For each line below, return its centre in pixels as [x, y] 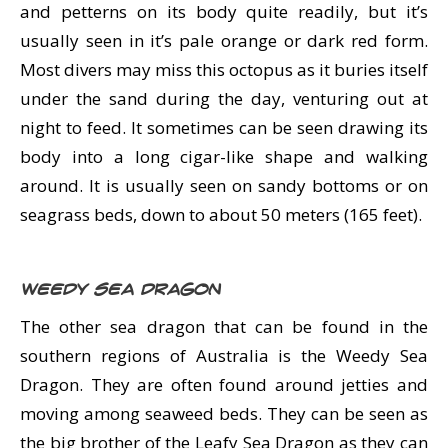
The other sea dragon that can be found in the [224, 326]
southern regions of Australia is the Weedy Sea [224, 355]
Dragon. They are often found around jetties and [224, 384]
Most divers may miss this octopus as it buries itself [224, 69]
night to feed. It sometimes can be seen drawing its [224, 127]
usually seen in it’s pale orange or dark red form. [224, 40]
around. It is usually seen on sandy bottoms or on [224, 185]
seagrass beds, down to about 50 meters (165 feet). [221, 214]
